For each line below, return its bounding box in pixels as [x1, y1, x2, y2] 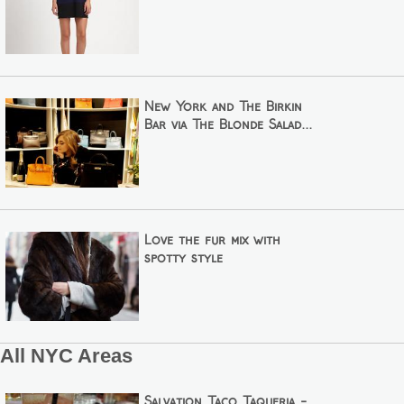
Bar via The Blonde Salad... [143, 118, 312, 132]
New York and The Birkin [143, 100, 302, 114]
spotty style [143, 252, 223, 265]
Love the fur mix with [143, 234, 280, 247]
